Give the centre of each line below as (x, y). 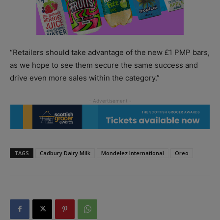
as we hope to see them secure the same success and (104, 65)
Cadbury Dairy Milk (65, 153)
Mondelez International (133, 153)
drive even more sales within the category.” (85, 78)
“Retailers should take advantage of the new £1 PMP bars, (110, 52)
